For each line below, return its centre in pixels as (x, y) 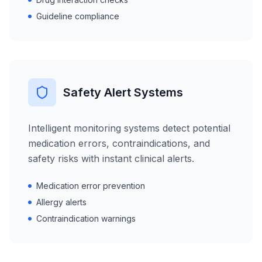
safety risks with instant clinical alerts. (111, 158)
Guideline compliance (78, 16)
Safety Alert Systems (123, 92)
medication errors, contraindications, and (119, 143)
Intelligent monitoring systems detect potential (129, 128)
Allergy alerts (61, 202)
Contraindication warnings (86, 218)
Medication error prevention (91, 186)
